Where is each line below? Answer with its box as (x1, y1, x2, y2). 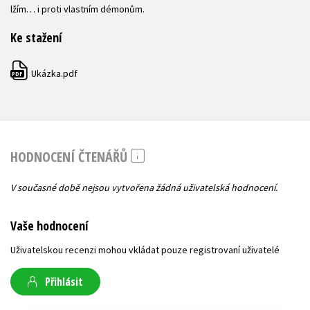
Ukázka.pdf (29, 67, 77, 80)
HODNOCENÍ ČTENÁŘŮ (10, 147, 131, 167)
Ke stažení (10, 29, 62, 46)
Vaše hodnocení (10, 217, 88, 234)
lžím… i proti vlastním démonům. (10, 3, 145, 16)
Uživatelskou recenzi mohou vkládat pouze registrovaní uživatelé (10, 243, 280, 256)
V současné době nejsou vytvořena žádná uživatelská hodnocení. (10, 181, 277, 194)
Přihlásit (45, 273, 83, 289)
